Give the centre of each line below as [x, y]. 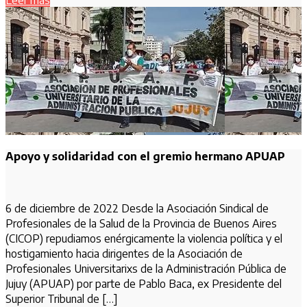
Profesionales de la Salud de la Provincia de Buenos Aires [141, 224]
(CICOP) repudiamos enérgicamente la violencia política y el [144, 239]
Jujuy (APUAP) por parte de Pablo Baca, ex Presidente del [144, 284]
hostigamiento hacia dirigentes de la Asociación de [124, 254]
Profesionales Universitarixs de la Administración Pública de [146, 269]
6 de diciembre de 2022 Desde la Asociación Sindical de [137, 209]
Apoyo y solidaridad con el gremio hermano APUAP [145, 157]
